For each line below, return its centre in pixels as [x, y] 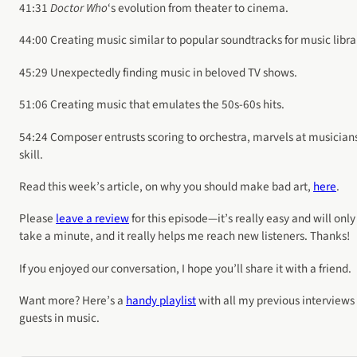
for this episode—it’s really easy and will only [242, 219]
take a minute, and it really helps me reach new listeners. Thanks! [184, 236]
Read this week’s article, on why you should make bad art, [166, 187]
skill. [31, 154]
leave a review [92, 219]
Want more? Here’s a [73, 301]
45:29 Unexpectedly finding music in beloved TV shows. [158, 72]
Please [37, 219]
